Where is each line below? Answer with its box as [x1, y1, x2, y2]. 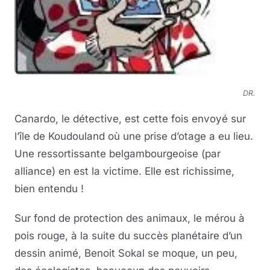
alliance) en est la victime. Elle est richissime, [14, 165, 234, 178]
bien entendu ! [14, 183, 84, 195]
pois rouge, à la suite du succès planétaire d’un [14, 230, 242, 242]
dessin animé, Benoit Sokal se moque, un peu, [14, 247, 237, 260]
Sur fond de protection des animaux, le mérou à [14, 212, 245, 225]
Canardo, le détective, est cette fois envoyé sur [14, 113, 246, 125]
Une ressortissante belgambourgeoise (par [14, 148, 221, 160]
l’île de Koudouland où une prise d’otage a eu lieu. [14, 130, 253, 143]
